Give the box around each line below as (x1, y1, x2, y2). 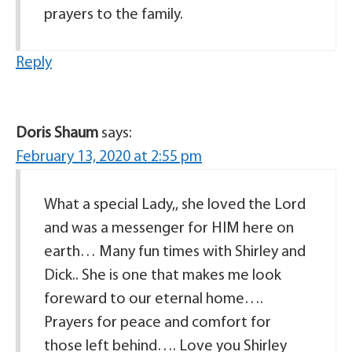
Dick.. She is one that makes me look (44, 268, 281, 284)
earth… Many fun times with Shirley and (44, 244, 306, 261)
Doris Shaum (16, 126, 98, 142)
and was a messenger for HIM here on (44, 221, 294, 237)
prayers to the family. (44, 7, 183, 24)
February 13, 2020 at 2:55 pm (16, 149, 202, 166)
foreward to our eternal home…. (44, 291, 263, 308)
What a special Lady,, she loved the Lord (44, 197, 306, 214)
